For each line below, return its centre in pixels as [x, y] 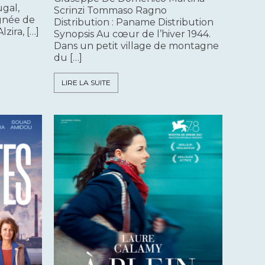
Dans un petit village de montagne [136, 46]
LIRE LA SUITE [86, 83]
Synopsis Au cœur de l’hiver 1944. [132, 34]
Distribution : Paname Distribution [134, 22]
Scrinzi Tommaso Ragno [110, 11]
